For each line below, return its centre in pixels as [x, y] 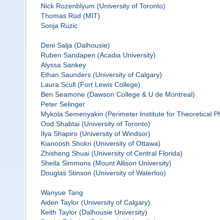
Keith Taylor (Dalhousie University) [94, 212]
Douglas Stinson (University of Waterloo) [103, 173]
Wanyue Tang [62, 193]
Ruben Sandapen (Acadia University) [98, 55]
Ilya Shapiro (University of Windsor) [95, 134]
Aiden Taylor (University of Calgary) [95, 203]
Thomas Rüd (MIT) [70, 16]
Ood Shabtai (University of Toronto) [95, 124]
